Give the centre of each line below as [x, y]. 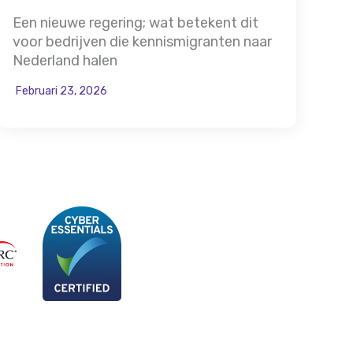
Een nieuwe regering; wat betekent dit [136, 22]
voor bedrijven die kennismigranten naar [142, 41]
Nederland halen [65, 60]
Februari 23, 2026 [61, 91]
